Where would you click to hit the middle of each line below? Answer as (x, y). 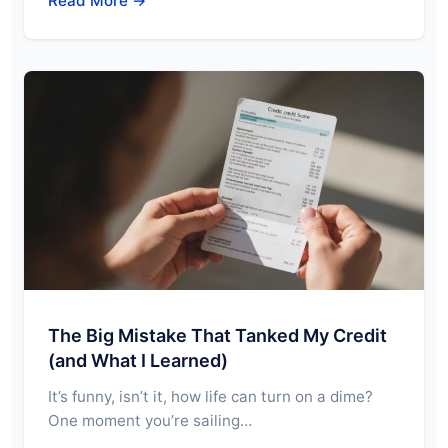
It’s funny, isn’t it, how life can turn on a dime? (210, 396)
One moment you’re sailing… (150, 420)
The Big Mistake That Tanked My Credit (217, 335)
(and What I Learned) (138, 360)
